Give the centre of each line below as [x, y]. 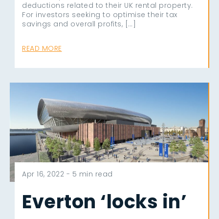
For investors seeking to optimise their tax [100, 14]
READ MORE [42, 48]
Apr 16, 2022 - [47, 174]
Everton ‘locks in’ [104, 201]
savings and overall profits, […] [79, 24]
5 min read [92, 174]
